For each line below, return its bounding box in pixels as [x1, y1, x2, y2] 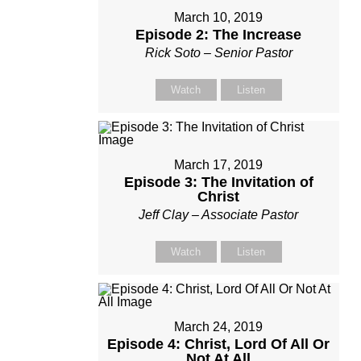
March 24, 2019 [174, 319, 263, 334]
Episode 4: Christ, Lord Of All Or [107, 335, 330, 352]
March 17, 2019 [174, 157, 263, 172]
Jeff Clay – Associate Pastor [139, 207, 299, 222]
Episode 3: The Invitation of [123, 173, 313, 190]
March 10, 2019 [174, 10, 263, 24]
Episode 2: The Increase [135, 26, 302, 43]
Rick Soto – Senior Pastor [144, 45, 293, 60]
